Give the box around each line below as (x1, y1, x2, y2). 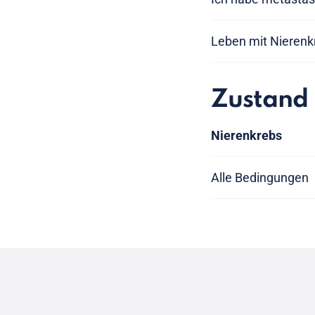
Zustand (211, 86, 308, 112)
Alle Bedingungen (211, 169, 309, 185)
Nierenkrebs (211, 127, 282, 143)
